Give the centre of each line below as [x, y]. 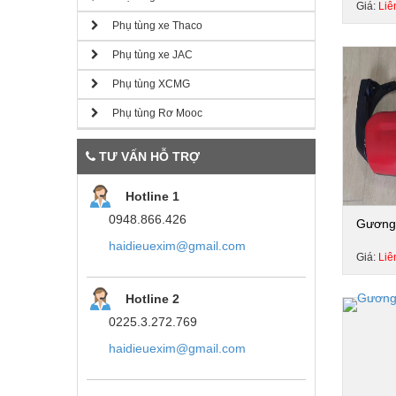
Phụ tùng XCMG [145, 84]
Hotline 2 [152, 298]
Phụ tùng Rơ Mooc [151, 113]
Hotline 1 [152, 196]
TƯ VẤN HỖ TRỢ [148, 156]
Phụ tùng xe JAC [146, 55]
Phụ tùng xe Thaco [151, 26]
